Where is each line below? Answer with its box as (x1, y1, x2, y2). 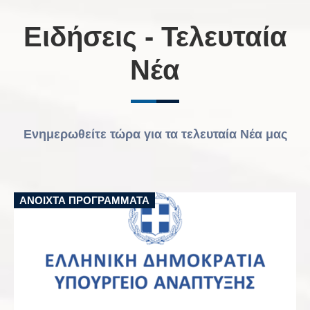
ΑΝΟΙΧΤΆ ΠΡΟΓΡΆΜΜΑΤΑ (19, 194, 149, 206)
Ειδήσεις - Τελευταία (23, 21, 287, 52)
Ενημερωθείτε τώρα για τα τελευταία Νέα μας (23, 127, 287, 141)
